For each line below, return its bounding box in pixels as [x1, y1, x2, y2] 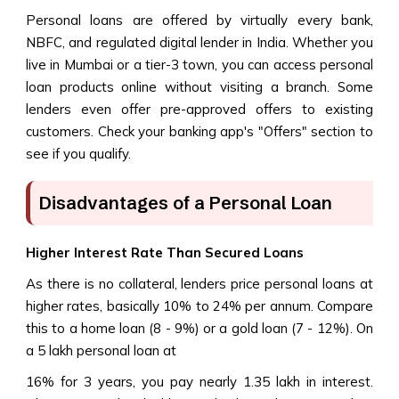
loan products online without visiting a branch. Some [26, 77, 373, 95]
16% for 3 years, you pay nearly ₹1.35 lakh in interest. [26, 372, 373, 390]
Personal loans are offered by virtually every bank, [26, 11, 373, 28]
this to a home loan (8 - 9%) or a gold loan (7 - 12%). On [26, 319, 373, 337]
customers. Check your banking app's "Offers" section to [26, 122, 373, 140]
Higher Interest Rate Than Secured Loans [26, 243, 307, 261]
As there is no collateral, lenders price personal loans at [26, 274, 373, 292]
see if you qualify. [26, 144, 134, 162]
